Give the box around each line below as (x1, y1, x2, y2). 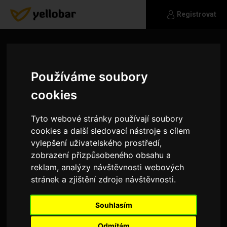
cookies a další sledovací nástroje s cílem (31, 125, 191, 136)
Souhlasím (95, 200, 132, 209)
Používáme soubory (31, 69, 148, 84)
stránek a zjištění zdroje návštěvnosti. (31, 174, 176, 184)
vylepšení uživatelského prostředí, (31, 137, 162, 148)
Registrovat (177, 10, 216, 18)
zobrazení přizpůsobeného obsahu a (31, 149, 171, 160)
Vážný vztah (10, 205, 61, 216)
